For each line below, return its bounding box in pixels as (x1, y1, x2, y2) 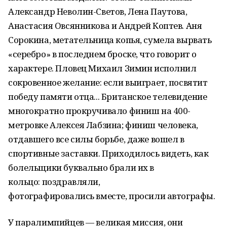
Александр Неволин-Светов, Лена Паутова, (8, 6, 187, 17)
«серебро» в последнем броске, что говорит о (8, 48, 197, 60)
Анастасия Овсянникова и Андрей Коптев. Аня (8, 20, 202, 31)
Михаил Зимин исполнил (88, 62, 197, 74)
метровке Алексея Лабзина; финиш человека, (8, 119, 198, 131)
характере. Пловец (8, 62, 87, 74)
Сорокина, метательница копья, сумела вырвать (8, 34, 212, 46)
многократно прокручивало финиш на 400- (8, 105, 191, 117)
